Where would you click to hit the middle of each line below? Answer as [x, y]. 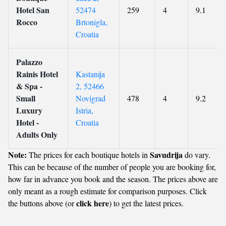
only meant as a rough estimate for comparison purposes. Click [107, 191]
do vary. [196, 155]
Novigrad [91, 98]
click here [93, 203]
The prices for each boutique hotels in [88, 155]
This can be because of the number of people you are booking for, [112, 167]
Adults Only [37, 134]
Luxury [29, 110]
